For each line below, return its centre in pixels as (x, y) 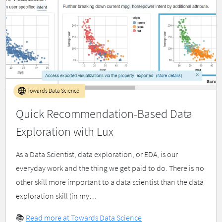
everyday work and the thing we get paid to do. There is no (110, 168)
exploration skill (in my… (56, 196)
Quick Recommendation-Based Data (104, 114)
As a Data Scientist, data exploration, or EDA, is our (97, 154)
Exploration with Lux (65, 132)
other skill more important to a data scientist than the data (110, 182)
